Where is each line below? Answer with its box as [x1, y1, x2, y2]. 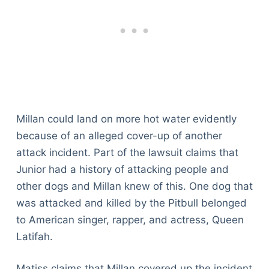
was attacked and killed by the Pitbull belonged [16, 196, 247, 209]
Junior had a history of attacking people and [16, 163, 229, 175]
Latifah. [16, 230, 53, 243]
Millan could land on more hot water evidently [16, 112, 237, 125]
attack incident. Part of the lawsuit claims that [16, 146, 238, 159]
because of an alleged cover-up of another [16, 129, 222, 142]
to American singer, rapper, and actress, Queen [16, 213, 244, 226]
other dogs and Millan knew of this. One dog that [16, 180, 253, 192]
